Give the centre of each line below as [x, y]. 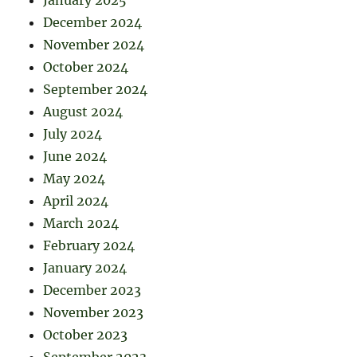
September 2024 [96, 89]
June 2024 [75, 156]
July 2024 [73, 133]
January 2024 [85, 267]
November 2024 [94, 44]
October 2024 [86, 67]
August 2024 [83, 111]
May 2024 [75, 178]
